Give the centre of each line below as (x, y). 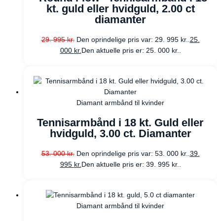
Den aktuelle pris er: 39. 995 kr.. (131, 165)
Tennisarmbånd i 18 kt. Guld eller (120, 123)
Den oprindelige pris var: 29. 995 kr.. (133, 40)
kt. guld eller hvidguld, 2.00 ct (120, 9)
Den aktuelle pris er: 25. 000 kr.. (131, 51)
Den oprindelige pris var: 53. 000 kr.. (133, 154)
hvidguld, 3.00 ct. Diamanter (120, 134)
